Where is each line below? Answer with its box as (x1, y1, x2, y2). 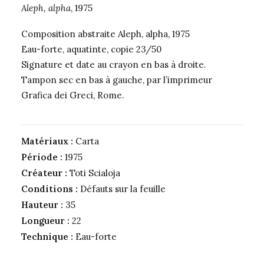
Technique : (21, 231, 73, 242)
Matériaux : (21, 136, 73, 147)
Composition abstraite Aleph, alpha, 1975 (21, 28, 190, 39)
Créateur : (21, 167, 67, 179)
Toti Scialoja (67, 167, 120, 179)
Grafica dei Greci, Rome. (21, 90, 124, 101)
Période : (21, 151, 62, 163)
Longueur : (21, 215, 70, 226)
